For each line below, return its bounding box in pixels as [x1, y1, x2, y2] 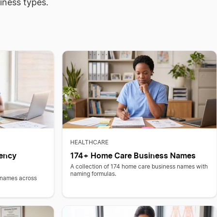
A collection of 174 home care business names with [70, 164, 208, 170]
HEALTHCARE [70, 139, 108, 145]
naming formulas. [70, 171, 116, 177]
